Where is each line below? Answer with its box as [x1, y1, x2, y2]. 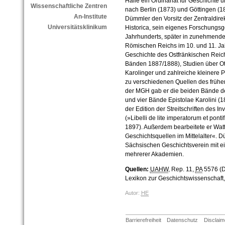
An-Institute [73, 13, 107, 21]
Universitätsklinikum [47, 24, 107, 31]
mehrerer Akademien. [125, 151, 184, 158]
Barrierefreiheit [125, 217, 161, 223]
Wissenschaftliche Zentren [30, 3, 107, 10]
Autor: [125, 190, 141, 196]
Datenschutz [167, 217, 198, 223]
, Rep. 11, [168, 166, 195, 173]
